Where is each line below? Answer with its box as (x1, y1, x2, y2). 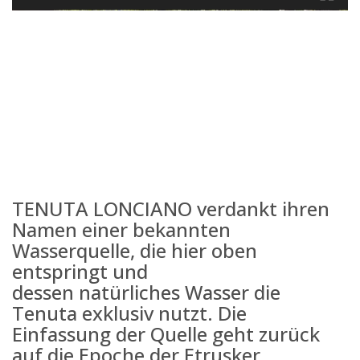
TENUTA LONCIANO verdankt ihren (12, 195, 329, 223)
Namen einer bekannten (12, 216, 231, 243)
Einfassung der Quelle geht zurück (12, 321, 320, 348)
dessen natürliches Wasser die (12, 279, 280, 306)
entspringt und (12, 258, 148, 285)
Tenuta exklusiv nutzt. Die (12, 300, 247, 327)
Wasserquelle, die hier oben (12, 237, 257, 264)
